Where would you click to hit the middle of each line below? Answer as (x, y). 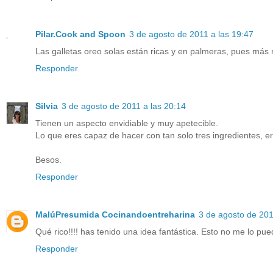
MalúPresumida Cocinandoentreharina (115, 214)
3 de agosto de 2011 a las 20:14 (124, 106)
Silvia (47, 106)
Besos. (48, 159)
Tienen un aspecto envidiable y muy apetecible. (127, 123)
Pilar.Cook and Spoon (80, 34)
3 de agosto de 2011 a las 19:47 (191, 34)
